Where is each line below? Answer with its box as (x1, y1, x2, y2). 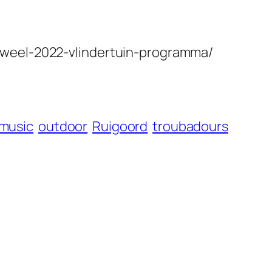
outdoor (38, 117, 88, 136)
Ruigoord (92, 117, 148, 136)
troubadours (152, 117, 228, 136)
